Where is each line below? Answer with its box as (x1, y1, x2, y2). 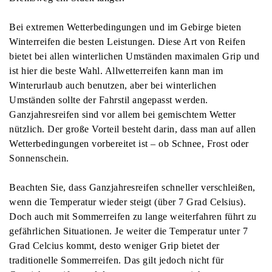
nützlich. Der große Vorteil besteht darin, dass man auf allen (9, 123, 256, 134)
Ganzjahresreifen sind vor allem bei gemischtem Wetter (9, 109, 236, 120)
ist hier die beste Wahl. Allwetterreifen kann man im (9, 65, 223, 76)
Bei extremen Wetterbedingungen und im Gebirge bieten (9, 21, 241, 32)
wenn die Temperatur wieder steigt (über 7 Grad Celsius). (9, 196, 246, 207)
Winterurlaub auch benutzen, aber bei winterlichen (9, 80, 217, 90)
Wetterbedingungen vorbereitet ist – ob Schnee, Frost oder (9, 138, 249, 149)
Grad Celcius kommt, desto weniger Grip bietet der (9, 240, 220, 251)
